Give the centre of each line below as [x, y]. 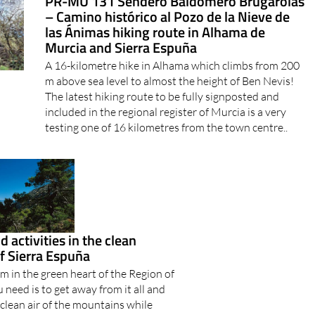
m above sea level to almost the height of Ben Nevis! [170, 56]
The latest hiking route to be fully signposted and [162, 71]
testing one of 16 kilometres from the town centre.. [167, 102]
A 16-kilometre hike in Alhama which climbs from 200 [173, 40]
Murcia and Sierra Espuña [121, 22]
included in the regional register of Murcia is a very [166, 87]
